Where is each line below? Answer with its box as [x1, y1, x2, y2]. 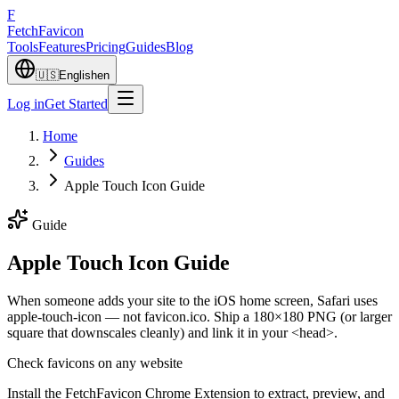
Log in [7, 96, 45, 111]
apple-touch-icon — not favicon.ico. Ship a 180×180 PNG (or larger [7, 308, 392, 324]
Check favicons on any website [7, 354, 183, 370]
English [59, 69, 97, 82]
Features [38, 39, 85, 54]
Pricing [85, 39, 126, 54]
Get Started [45, 96, 108, 111]
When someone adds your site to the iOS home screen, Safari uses [7, 292, 378, 308]
